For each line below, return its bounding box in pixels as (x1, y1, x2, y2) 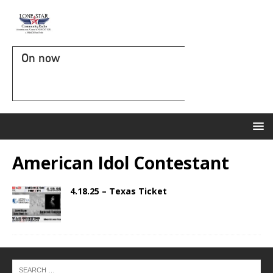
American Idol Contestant (12, 151, 229, 174)
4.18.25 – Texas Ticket (70, 185, 167, 197)
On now (21, 51, 60, 65)
